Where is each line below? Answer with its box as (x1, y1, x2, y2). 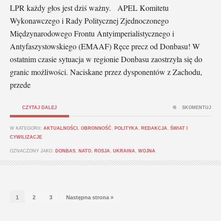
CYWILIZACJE (10, 134, 42, 140)
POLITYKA (114, 125, 138, 131)
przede (10, 79, 31, 90)
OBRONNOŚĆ (81, 125, 111, 131)
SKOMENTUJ (182, 105, 211, 110)
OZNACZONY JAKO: (10, 148, 55, 153)
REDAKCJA (141, 125, 167, 131)
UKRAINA (113, 148, 135, 153)
